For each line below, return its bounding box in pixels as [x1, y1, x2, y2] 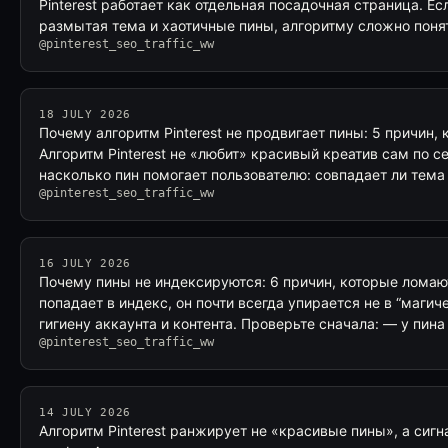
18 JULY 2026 [39, 108, 131, 121]
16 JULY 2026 [39, 257, 131, 270]
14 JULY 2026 [39, 406, 131, 419]
